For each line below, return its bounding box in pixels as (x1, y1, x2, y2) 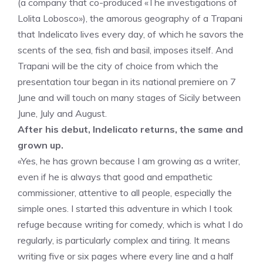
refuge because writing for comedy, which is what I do (18, 218, 243, 230)
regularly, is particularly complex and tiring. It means (18, 234, 230, 246)
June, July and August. (18, 107, 107, 119)
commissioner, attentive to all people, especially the (18, 187, 232, 198)
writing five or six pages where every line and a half (18, 250, 234, 262)
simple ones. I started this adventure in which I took (18, 203, 232, 214)
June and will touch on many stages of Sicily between (18, 92, 241, 103)
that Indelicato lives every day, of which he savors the (18, 28, 244, 40)
